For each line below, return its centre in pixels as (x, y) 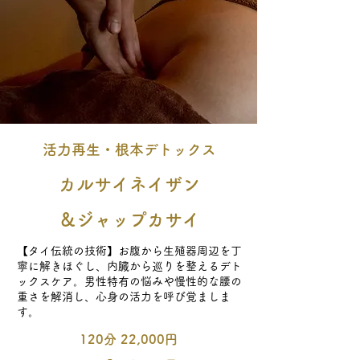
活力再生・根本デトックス (129, 149)
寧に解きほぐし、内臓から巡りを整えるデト (129, 266)
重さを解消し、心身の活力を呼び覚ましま (124, 297)
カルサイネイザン (129, 184)
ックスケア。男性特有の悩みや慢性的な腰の (129, 281)
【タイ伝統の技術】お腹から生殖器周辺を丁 (129, 251)
